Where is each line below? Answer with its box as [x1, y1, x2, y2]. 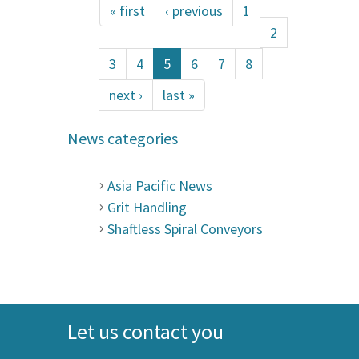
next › [109, 85, 143, 104]
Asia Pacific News [107, 175, 212, 195]
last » [163, 85, 195, 104]
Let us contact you [67, 317, 224, 345]
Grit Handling [107, 197, 187, 216]
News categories [67, 127, 178, 148]
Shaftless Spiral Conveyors [107, 219, 263, 238]
